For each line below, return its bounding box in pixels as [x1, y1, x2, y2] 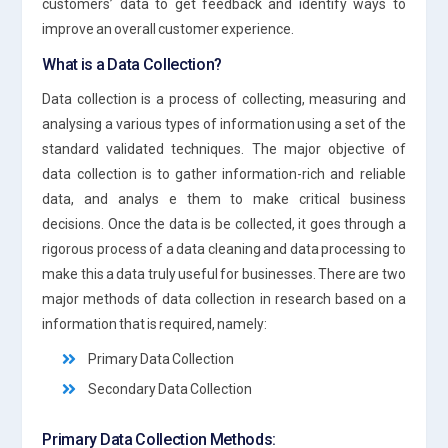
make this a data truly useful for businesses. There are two [42, 265, 406, 282]
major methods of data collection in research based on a [42, 290, 406, 307]
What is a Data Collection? [42, 54, 223, 74]
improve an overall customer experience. [42, 20, 295, 37]
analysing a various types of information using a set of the [42, 115, 406, 132]
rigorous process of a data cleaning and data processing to [42, 240, 406, 257]
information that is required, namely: [42, 315, 268, 332]
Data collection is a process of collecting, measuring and [42, 90, 406, 107]
